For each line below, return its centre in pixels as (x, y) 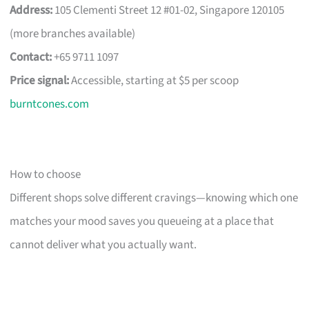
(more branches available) (73, 33)
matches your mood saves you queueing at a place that (142, 221)
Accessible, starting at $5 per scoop (154, 80)
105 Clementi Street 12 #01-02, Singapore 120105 (169, 10)
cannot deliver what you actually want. (103, 245)
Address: (31, 10)
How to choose (46, 174)
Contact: (31, 57)
